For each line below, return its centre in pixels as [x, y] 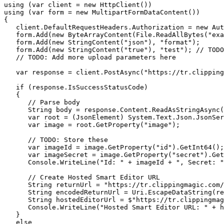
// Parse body [42, 102]
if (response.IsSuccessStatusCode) [76, 87]
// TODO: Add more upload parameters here [90, 57]
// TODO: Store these [56, 139]
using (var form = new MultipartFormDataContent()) [102, 12]
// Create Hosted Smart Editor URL [82, 177]
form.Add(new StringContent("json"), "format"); [102, 42]
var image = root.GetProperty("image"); [92, 124]
